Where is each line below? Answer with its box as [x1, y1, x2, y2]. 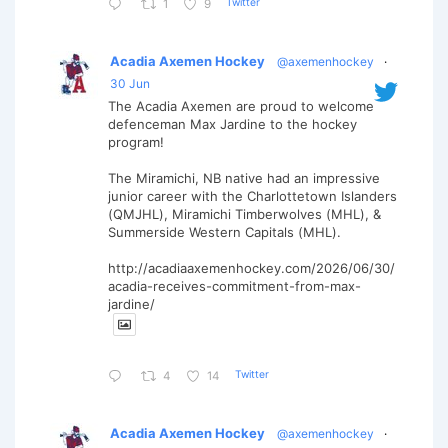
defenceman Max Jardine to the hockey [108, 115, 357, 132]
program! [108, 133, 164, 150]
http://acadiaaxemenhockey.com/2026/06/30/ [108, 259, 395, 276]
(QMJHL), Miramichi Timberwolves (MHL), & [108, 205, 381, 222]
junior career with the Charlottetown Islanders [108, 187, 397, 204]
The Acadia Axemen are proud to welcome [108, 97, 374, 114]
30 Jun [110, 75, 150, 91]
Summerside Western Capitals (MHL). [108, 223, 341, 240]
